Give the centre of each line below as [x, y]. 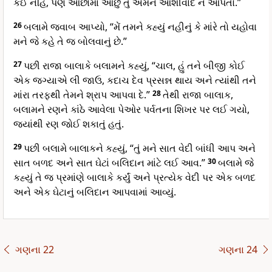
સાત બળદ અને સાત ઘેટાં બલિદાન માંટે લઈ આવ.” [110, 163]
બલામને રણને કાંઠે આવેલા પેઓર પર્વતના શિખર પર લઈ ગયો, [131, 110]
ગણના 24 [238, 250]
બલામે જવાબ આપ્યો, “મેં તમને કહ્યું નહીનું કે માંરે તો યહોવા [140, 27]
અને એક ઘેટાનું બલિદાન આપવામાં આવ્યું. [95, 192]
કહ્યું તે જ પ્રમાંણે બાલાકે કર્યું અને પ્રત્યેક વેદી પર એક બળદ [134, 178]
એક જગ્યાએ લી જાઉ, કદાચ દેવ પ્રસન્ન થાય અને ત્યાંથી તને [135, 80]
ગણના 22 [34, 250]
